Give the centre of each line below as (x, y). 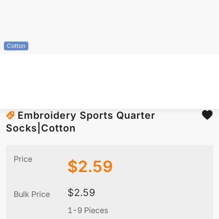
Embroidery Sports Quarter (87, 116)
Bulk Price (32, 194)
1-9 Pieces (88, 210)
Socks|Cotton (41, 128)
